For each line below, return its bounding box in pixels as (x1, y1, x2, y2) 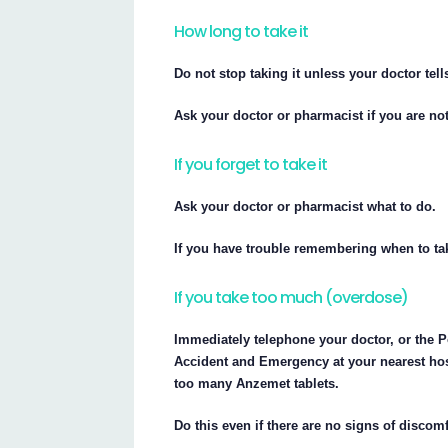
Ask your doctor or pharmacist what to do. (174, 199, 437, 215)
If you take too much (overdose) (174, 286, 409, 310)
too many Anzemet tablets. (174, 376, 340, 392)
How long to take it (174, 20, 309, 44)
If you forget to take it (174, 153, 328, 177)
